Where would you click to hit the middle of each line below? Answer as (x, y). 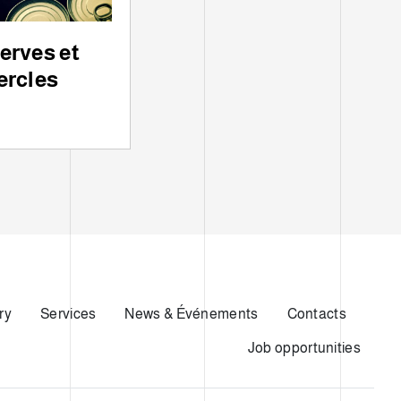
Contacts (316, 314)
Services (68, 314)
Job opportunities (304, 348)
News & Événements (192, 314)
